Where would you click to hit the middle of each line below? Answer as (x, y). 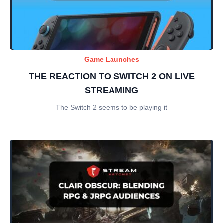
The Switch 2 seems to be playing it (111, 107)
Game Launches (111, 59)
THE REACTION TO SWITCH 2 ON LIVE (111, 76)
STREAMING (111, 90)
